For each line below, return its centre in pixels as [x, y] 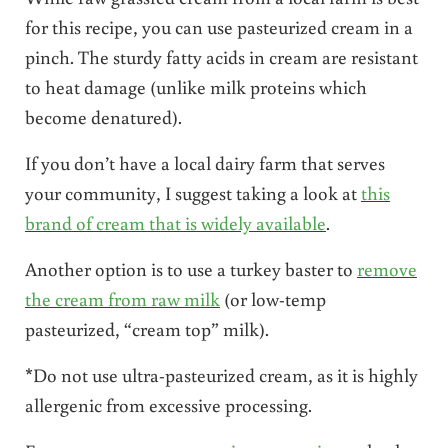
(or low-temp [272, 298]
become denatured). [103, 116]
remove [386, 268]
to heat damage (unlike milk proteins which [195, 86]
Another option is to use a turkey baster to [190, 268]
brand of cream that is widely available [175, 222]
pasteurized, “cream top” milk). [146, 328]
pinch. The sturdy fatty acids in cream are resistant [221, 56]
